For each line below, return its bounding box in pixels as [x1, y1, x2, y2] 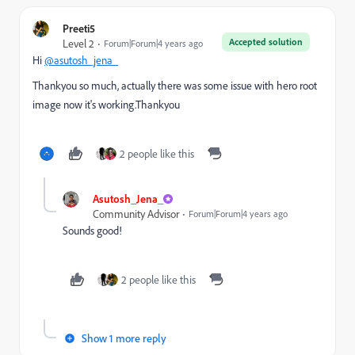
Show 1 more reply [82, 331, 166, 345]
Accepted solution [229, 36, 303, 48]
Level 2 [63, 36, 94, 50]
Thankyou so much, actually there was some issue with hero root [32, 78, 317, 92]
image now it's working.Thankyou [32, 97, 180, 111]
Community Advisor [93, 207, 179, 220]
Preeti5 [63, 21, 95, 35]
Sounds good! [63, 223, 122, 237]
